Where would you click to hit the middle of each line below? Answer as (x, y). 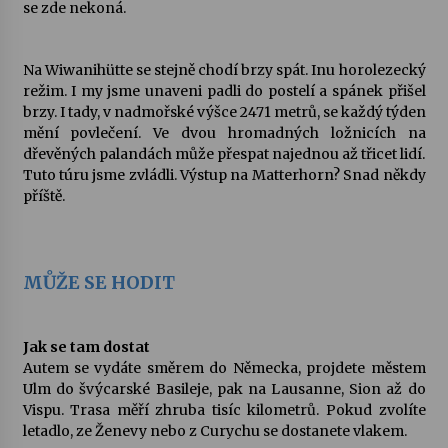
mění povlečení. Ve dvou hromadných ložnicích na (224, 133)
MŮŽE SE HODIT (98, 282)
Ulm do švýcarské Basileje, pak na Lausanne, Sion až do (224, 389)
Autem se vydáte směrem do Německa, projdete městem (224, 368)
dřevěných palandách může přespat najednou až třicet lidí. (224, 154)
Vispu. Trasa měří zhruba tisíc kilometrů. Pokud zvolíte (224, 410)
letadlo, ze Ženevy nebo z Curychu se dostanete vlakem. (214, 431)
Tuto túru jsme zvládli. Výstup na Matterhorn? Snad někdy (224, 175)
